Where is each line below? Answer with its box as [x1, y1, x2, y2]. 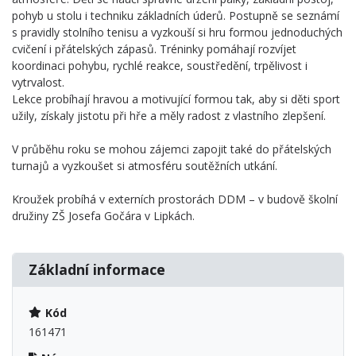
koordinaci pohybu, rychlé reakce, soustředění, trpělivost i [12, 57, 308, 73]
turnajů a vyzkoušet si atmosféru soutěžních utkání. [12, 157, 277, 173]
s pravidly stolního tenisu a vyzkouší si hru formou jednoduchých [12, 24, 342, 40]
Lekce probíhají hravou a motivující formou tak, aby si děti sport [12, 91, 340, 106]
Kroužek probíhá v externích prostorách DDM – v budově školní [12, 191, 338, 207]
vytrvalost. [12, 74, 64, 90]
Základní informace [29, 259, 165, 279]
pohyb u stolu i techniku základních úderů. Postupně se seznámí [12, 7, 339, 23]
